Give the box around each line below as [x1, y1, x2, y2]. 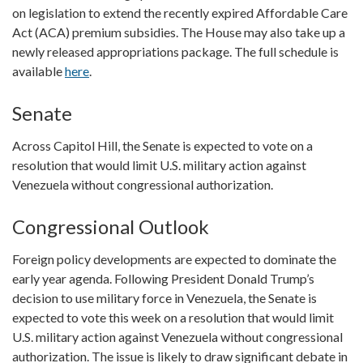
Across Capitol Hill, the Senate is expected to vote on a [12, 137, 313, 153]
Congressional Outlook [12, 214, 209, 238]
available [12, 62, 65, 79]
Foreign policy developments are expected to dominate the [12, 250, 336, 267]
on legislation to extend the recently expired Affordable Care [12, 4, 348, 20]
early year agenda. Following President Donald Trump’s [12, 270, 314, 286]
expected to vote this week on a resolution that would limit [12, 309, 334, 325]
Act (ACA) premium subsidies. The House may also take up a [12, 23, 345, 40]
